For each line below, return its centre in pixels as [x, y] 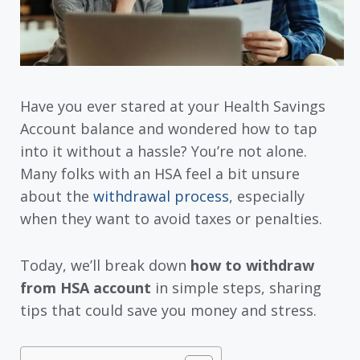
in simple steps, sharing [236, 288]
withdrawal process [161, 196]
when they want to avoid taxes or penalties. [171, 218]
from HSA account [86, 288]
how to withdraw [252, 266]
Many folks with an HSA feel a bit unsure [160, 173]
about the [57, 196]
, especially [267, 196]
